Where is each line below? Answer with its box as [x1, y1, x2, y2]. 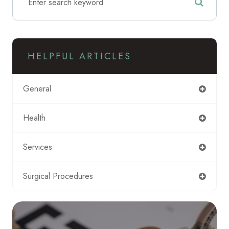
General [23, 82, 51, 95]
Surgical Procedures [23, 170, 93, 182]
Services [23, 141, 52, 153]
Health [23, 111, 45, 124]
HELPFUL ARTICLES [28, 49, 131, 63]
